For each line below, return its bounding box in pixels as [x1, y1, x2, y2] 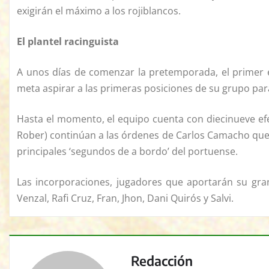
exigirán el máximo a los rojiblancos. [17, 4, 181, 18]
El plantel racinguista [17, 35, 119, 49]
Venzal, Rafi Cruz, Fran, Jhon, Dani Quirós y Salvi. [17, 192, 234, 205]
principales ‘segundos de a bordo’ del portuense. [17, 145, 238, 159]
